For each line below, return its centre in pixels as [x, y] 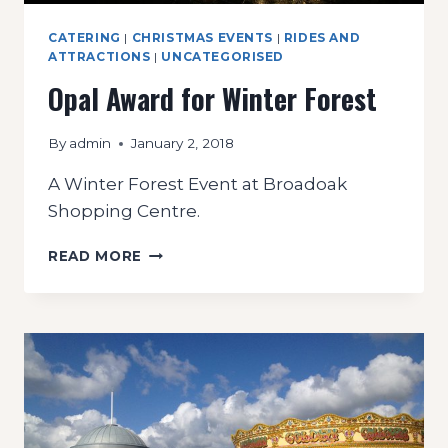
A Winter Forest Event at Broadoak [197, 184]
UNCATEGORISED [223, 56]
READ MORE [95, 256]
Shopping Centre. [124, 211]
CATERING [84, 37]
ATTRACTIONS [99, 56]
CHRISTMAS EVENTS [202, 37]
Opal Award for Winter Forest [212, 98]
